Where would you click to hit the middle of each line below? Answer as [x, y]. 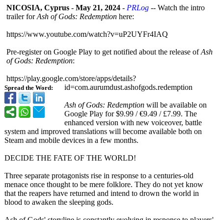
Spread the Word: [29, 88]
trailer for [22, 16]
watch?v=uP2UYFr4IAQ [128, 34]
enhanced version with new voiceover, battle [133, 123]
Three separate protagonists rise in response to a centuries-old [99, 176]
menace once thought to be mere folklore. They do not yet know [104, 184]
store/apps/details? [108, 78]
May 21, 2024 [98, 8]
